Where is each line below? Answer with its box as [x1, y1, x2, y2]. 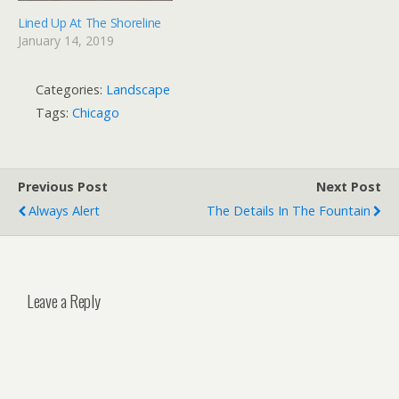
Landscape [106, 80, 170, 98]
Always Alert [28, 201, 100, 219]
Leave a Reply [27, 288, 101, 313]
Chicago [72, 103, 119, 121]
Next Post [316, 177, 381, 195]
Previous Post [18, 177, 108, 195]
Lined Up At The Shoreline [18, 13, 161, 31]
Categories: [36, 80, 106, 98]
